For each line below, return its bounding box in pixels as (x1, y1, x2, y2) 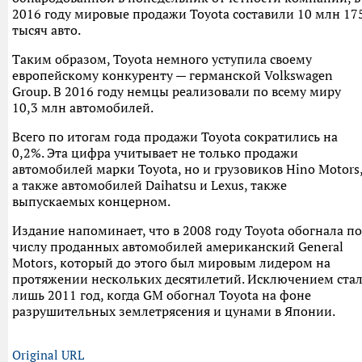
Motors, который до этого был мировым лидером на (12, 255, 330, 271)
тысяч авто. (12, 22, 81, 38)
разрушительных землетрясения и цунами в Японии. (12, 303, 335, 319)
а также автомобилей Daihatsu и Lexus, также (12, 177, 287, 193)
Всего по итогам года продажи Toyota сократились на (12, 128, 338, 145)
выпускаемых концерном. (12, 193, 170, 209)
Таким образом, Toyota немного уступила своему (12, 51, 312, 67)
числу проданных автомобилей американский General (12, 238, 343, 255)
